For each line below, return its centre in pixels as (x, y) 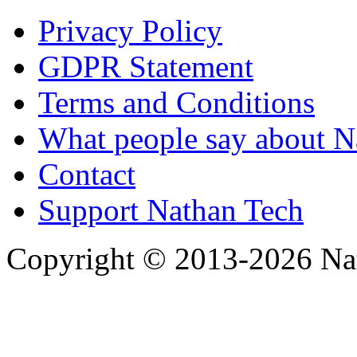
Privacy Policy (130, 30)
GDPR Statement (146, 66)
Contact (87, 174)
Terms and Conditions (177, 102)
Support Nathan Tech (171, 210)
